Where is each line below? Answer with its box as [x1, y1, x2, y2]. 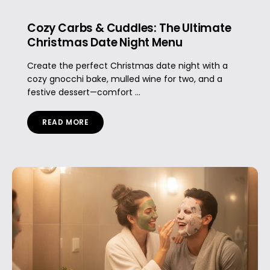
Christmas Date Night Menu [27, 34, 183, 51]
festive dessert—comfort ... [27, 86, 140, 98]
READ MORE [42, 116, 89, 127]
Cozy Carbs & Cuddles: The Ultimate [27, 19, 231, 36]
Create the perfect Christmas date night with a [27, 59, 228, 72]
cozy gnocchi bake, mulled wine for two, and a [27, 72, 222, 85]
